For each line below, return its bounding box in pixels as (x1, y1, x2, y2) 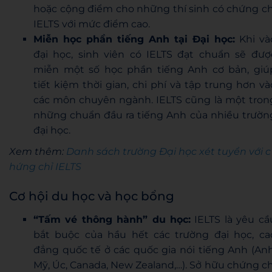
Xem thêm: (9, 145, 66, 157)
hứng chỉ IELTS (9, 160, 81, 172)
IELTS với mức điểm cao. (33, 18, 150, 30)
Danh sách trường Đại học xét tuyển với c (66, 145, 271, 157)
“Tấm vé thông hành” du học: (33, 213, 191, 225)
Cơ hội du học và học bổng (9, 188, 174, 203)
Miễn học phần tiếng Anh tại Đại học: (33, 33, 235, 45)
